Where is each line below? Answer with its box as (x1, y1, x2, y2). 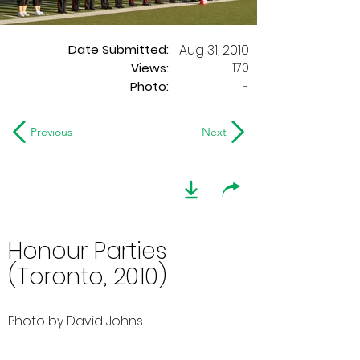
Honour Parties (8, 235, 167, 267)
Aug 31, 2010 (179, 41, 249, 59)
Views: (131, 59, 169, 76)
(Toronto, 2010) (8, 261, 167, 292)
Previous (31, 125, 72, 139)
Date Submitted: (68, 41, 169, 58)
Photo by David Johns (8, 312, 143, 330)
